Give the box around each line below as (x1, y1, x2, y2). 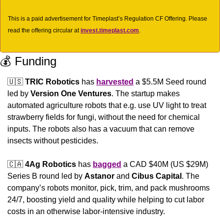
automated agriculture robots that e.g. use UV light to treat (7, 101, 206, 110)
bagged (93, 160, 121, 169)
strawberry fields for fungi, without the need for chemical (7, 113, 200, 122)
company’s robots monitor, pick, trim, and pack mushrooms (7, 184, 210, 192)
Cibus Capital (132, 172, 182, 181)
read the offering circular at (8, 27, 81, 34)
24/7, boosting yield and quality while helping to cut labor (7, 195, 204, 204)
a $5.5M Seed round (134, 78, 206, 86)
